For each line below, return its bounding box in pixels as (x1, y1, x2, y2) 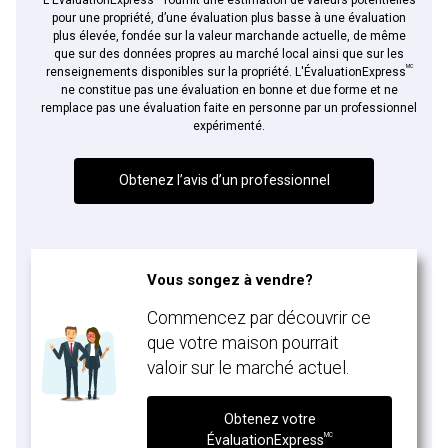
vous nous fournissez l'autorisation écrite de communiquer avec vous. (19, 57, 346, 69)
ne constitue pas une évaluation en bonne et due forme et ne (60, 82, 398, 97)
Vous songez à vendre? (147, 271, 314, 290)
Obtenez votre (223, 410, 316, 427)
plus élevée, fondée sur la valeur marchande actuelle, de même (52, 28, 406, 43)
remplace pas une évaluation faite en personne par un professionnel (41, 100, 417, 115)
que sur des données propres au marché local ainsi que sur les (54, 46, 404, 61)
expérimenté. (193, 118, 265, 133)
